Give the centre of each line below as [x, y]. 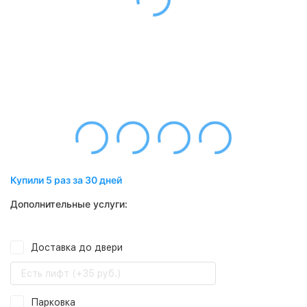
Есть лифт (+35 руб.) [71, 273]
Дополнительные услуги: [69, 204]
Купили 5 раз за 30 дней [66, 180]
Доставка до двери [77, 247]
